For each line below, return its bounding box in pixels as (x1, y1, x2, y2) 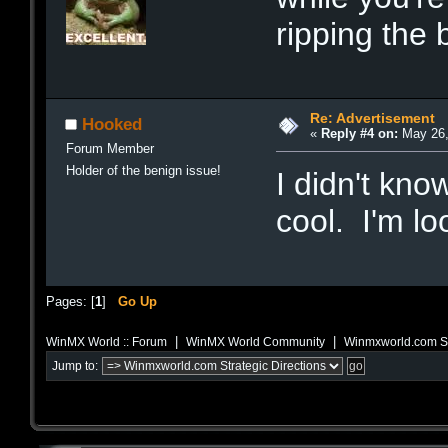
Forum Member (65, 141, 154, 157)
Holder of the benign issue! (65, 163, 221, 179)
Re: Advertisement (309, 110, 435, 127)
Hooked (82, 113, 142, 134)
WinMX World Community (186, 335, 325, 349)
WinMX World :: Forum (46, 335, 167, 349)
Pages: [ (46, 294, 95, 310)
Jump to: (52, 359, 98, 374)
